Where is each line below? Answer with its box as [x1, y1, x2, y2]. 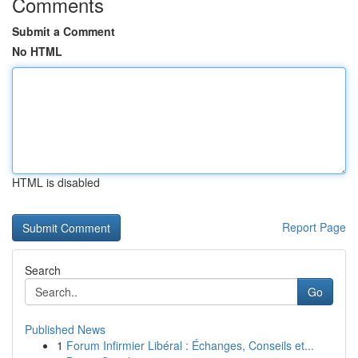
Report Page [282, 219, 346, 235]
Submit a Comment [12, 23, 115, 39]
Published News [25, 321, 105, 337]
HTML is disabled [12, 174, 100, 190]
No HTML [12, 43, 62, 59]
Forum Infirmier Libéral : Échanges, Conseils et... [66, 337, 314, 353]
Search [25, 262, 61, 278]
